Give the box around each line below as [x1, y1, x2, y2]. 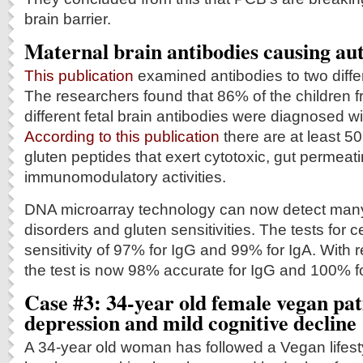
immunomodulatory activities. [24, 168, 226, 186]
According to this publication [24, 127, 220, 145]
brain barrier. [24, 10, 111, 28]
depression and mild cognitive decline [24, 307, 357, 338]
